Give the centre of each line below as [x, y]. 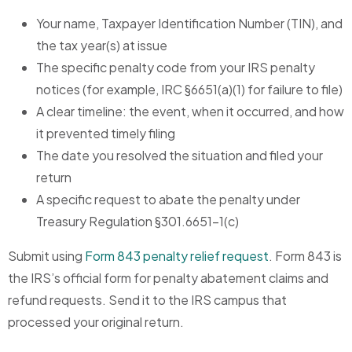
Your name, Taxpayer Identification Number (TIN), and [189, 24]
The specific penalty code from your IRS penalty [176, 68]
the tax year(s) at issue [102, 46]
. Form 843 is [305, 256]
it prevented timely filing [106, 134]
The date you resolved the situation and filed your [180, 156]
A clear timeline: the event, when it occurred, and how [190, 112]
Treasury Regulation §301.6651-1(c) [137, 222]
